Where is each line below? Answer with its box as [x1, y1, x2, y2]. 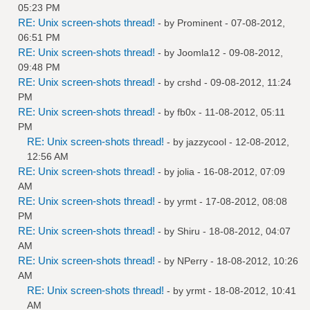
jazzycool [186, 136, 226, 147]
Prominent [177, 17, 222, 28]
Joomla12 [177, 46, 220, 58]
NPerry [177, 255, 208, 266]
